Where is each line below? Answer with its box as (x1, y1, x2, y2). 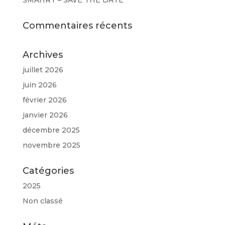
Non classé (22, 196, 63, 205)
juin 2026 (22, 80, 57, 89)
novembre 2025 (22, 141, 80, 150)
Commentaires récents (22, 20, 132, 31)
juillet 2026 (22, 65, 63, 74)
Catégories (22, 165, 74, 176)
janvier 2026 (22, 110, 68, 120)
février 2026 (22, 95, 67, 104)
